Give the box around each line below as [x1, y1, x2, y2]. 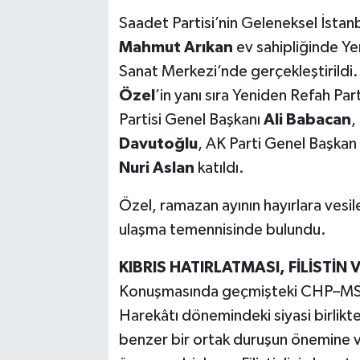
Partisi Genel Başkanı [118, 112, 264, 129]
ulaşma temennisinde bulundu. [118, 222, 326, 239]
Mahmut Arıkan [118, 39, 233, 56]
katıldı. [194, 160, 244, 177]
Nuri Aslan [118, 160, 194, 177]
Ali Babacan [263, 112, 351, 129]
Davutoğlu [118, 136, 198, 153]
